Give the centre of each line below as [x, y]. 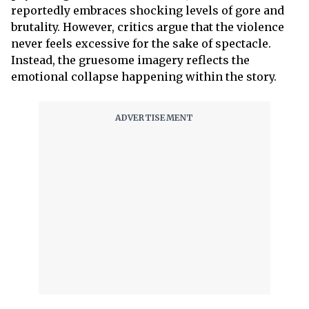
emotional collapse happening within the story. [144, 77]
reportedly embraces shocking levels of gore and [148, 11]
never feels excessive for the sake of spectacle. [141, 44]
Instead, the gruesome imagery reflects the [130, 60]
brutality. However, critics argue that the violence [148, 27]
